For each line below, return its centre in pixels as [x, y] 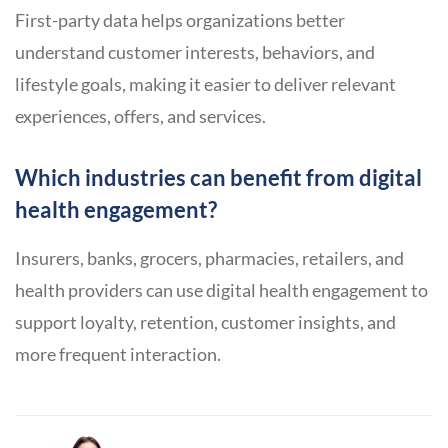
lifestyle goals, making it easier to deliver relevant [205, 84]
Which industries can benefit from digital [218, 178]
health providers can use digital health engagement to [221, 290]
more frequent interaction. [118, 354]
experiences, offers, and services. [140, 116]
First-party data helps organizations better [180, 20]
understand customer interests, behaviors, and [195, 52]
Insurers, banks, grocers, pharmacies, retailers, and [209, 258]
